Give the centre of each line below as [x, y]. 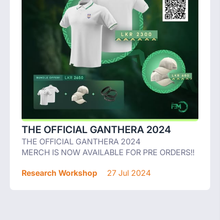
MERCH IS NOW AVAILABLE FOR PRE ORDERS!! [108, 152]
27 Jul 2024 [128, 173]
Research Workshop [59, 173]
